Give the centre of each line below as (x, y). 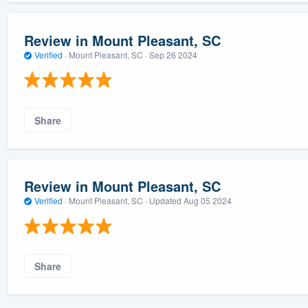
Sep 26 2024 (173, 54)
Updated (166, 201)
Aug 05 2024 (207, 201)
